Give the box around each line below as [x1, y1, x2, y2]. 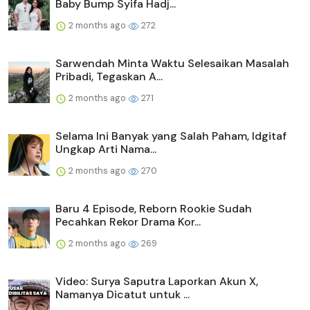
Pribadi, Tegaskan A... [55, 69, 163, 84]
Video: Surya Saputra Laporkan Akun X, [55, 274, 258, 289]
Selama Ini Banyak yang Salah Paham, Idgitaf [55, 129, 286, 144]
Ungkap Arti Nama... [55, 142, 156, 157]
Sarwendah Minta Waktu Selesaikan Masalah [55, 56, 289, 71]
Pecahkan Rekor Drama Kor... [55, 215, 201, 230]
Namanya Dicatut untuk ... [55, 287, 190, 302]
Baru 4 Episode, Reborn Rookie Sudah [55, 201, 252, 217]
